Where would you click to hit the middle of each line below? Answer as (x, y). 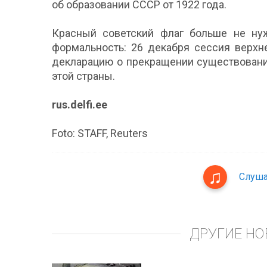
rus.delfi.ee (80, 105)
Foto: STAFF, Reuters (100, 133)
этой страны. (83, 76)
